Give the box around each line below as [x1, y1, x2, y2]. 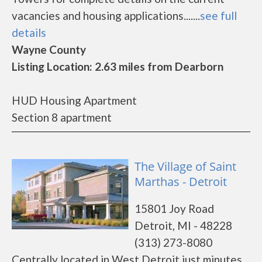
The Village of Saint [135, 158, 236, 174]
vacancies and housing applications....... [12, 9, 200, 22]
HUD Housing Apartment [12, 94, 137, 107]
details [12, 26, 46, 39]
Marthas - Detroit [135, 174, 227, 189]
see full [200, 9, 237, 22]
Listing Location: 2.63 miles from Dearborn [12, 60, 223, 73]
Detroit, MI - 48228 [135, 219, 232, 232]
